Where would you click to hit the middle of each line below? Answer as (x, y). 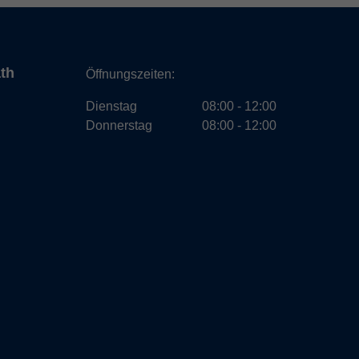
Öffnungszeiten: (130, 75)
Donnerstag (119, 126)
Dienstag (111, 107)
